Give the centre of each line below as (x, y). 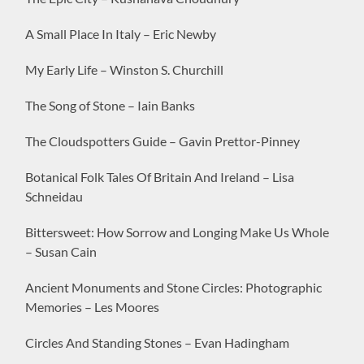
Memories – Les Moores (93, 306)
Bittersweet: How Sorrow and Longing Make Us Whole (178, 232)
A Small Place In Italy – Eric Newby (121, 33)
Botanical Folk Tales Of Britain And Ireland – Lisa (160, 176)
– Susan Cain (61, 251)
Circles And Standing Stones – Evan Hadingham (158, 342)
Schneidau (54, 196)
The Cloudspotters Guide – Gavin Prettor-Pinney (163, 141)
